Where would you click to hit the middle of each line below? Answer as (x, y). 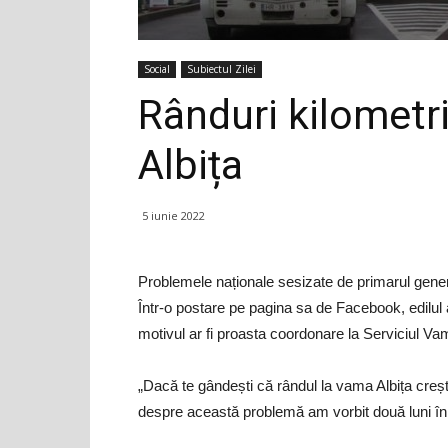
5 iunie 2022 (173, 215)
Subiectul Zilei (221, 69)
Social (157, 69)
